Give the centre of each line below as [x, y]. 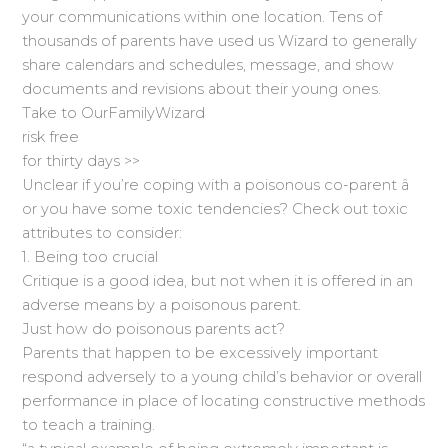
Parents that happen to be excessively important [200, 352]
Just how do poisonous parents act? [154, 328]
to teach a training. [89, 424]
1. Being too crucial [90, 256]
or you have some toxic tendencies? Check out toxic [215, 208]
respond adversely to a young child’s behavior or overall [222, 376]
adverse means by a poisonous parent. [162, 304]
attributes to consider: [102, 232]
